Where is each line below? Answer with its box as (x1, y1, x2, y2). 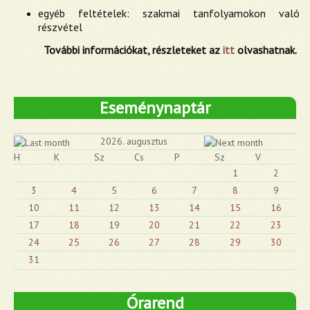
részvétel (38, 20, 82, 34)
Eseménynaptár (100, 97, 210, 118)
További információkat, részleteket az (44, 43, 223, 57)
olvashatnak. (235, 43, 297, 57)
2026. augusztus (100, 135, 167, 147)
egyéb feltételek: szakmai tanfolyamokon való (38, 6, 300, 20)
